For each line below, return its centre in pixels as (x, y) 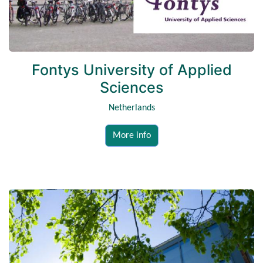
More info (131, 135)
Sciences (131, 87)
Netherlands (131, 108)
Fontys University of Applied (131, 70)
